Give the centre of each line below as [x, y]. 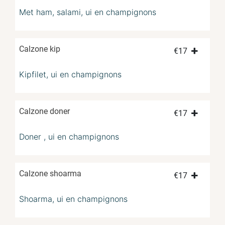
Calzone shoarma [50, 173]
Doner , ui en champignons [69, 136]
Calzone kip [40, 49]
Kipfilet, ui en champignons [70, 74]
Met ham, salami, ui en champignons [88, 12]
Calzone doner [44, 111]
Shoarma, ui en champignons [73, 199]
